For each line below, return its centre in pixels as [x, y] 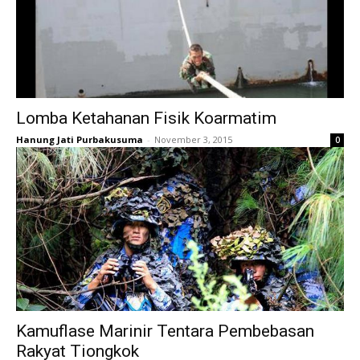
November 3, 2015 [193, 139]
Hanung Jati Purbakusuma [80, 139]
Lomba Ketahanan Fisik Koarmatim [146, 118]
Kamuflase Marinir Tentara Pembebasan [165, 331]
